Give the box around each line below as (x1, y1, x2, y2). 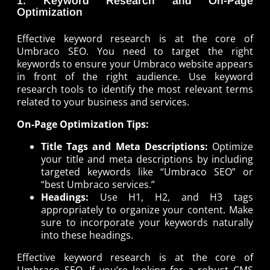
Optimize (212, 140, 253, 154)
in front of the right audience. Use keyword (17, 70, 253, 84)
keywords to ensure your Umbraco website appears (17, 57, 253, 71)
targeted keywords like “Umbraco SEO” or (41, 165, 253, 179)
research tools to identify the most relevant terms (17, 83, 253, 96)
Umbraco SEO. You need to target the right (17, 45, 253, 58)
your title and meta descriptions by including (41, 152, 253, 166)
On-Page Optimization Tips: (17, 118, 149, 131)
